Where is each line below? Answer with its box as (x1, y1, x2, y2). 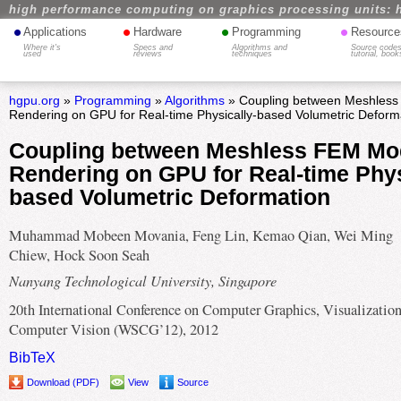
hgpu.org (8, 93, 60, 107)
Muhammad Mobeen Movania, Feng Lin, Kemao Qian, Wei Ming (8, 226, 393, 246)
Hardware (133, 25, 183, 38)
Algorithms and (231, 43, 287, 52)
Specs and (133, 43, 174, 52)
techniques (231, 49, 272, 58)
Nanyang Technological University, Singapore (8, 269, 277, 290)
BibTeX (8, 349, 55, 366)
